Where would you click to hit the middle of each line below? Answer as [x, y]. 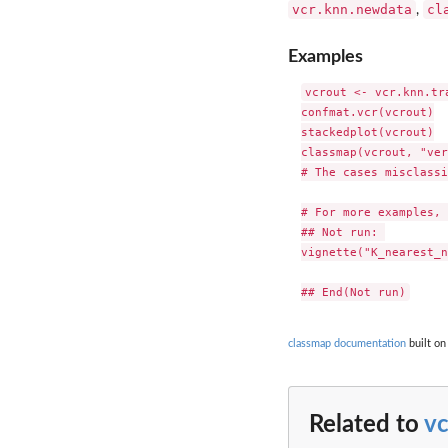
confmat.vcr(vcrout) [367, 112]
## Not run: [342, 232]
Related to [366, 425]
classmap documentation [347, 343]
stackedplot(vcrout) [367, 132]
